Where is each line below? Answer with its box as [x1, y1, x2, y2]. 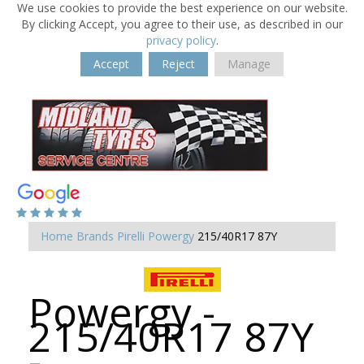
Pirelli [117, 228, 145, 244]
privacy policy [145, 32, 216, 48]
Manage [227, 56, 271, 71]
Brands [76, 228, 114, 244]
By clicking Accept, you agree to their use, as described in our [21, 16, 343, 32]
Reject [162, 56, 195, 71]
